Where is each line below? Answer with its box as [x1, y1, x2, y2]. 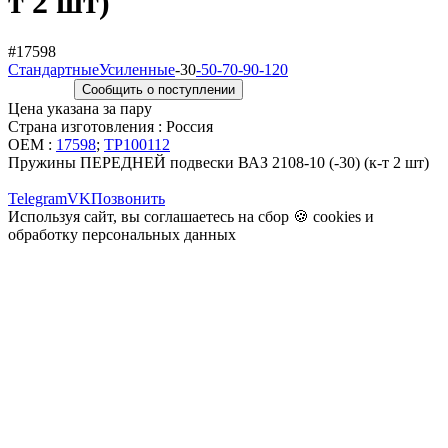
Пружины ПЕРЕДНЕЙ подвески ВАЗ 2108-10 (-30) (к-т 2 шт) [8, 153, 429, 171]
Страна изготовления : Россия [8, 117, 213, 135]
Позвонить [91, 189, 165, 207]
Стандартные [8, 60, 99, 78]
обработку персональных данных [8, 225, 236, 243]
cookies [313, 207, 361, 225]
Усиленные [99, 60, 175, 78]
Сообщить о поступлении [82, 81, 235, 97]
